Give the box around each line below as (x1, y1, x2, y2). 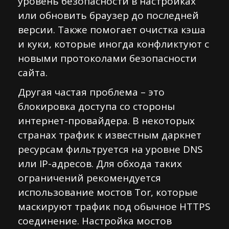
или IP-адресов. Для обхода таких (18, 157, 182, 170)
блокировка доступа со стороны (18, 100, 175, 113)
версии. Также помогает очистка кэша (18, 23, 205, 36)
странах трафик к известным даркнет (18, 128, 201, 142)
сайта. (18, 66, 48, 79)
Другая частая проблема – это (18, 85, 165, 99)
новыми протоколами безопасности (18, 52, 197, 65)
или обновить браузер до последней (18, 9, 199, 22)
